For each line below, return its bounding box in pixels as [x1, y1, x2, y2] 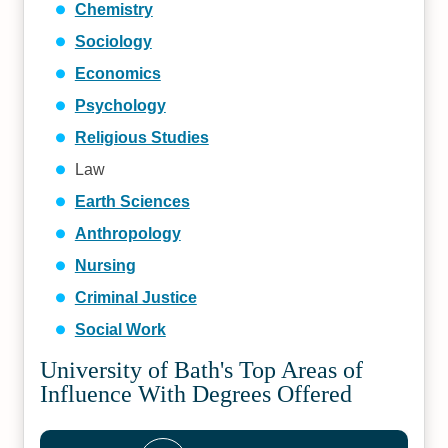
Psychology [74, 97, 166, 114]
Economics [74, 65, 161, 82]
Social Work [74, 321, 166, 338]
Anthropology [74, 225, 181, 242]
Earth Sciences [74, 193, 190, 210]
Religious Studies [74, 129, 209, 146]
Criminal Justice [74, 289, 197, 306]
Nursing [74, 257, 136, 274]
